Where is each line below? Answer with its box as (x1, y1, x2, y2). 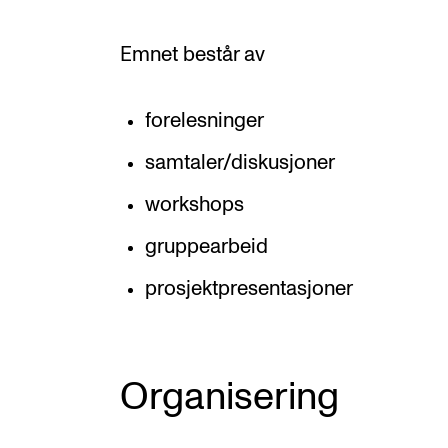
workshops (144, 194, 244, 215)
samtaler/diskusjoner (144, 152, 335, 173)
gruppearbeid (144, 236, 268, 257)
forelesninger (144, 110, 264, 131)
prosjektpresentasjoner (144, 278, 353, 299)
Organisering (120, 378, 339, 417)
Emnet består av (120, 44, 265, 65)
